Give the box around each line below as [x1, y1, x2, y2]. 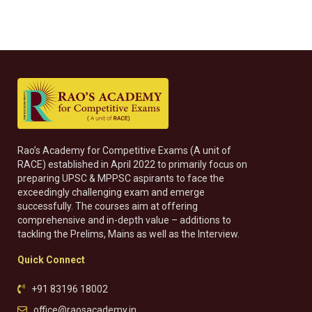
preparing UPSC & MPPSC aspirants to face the [17, 173, 224, 185]
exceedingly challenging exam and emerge [17, 187, 205, 198]
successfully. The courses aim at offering [17, 201, 198, 212]
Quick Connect [17, 254, 85, 266]
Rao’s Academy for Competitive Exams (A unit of [17, 145, 231, 157]
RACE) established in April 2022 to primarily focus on [17, 159, 247, 171]
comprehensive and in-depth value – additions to [17, 214, 231, 226]
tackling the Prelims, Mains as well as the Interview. [17, 228, 240, 240]
